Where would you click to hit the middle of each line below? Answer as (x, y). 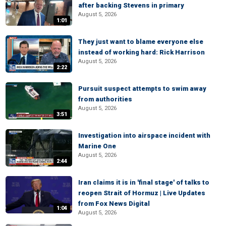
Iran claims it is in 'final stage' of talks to (144, 182)
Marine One (97, 146)
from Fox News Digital (114, 204)
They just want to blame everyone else (141, 42)
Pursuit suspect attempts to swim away (142, 89)
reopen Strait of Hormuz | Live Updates (142, 193)
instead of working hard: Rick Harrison (142, 52)
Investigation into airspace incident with (144, 135)
